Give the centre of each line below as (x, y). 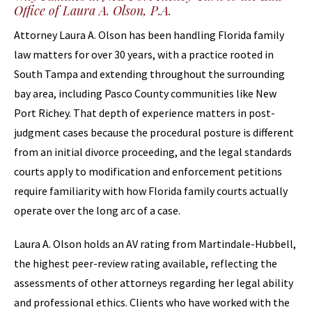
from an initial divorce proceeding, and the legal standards (153, 152)
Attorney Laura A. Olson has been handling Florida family (149, 35)
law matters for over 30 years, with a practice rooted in (144, 54)
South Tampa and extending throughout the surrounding (149, 74)
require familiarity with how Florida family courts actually (151, 191)
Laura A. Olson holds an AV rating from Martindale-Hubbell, (155, 244)
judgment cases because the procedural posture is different (154, 132)
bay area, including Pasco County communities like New (145, 93)
